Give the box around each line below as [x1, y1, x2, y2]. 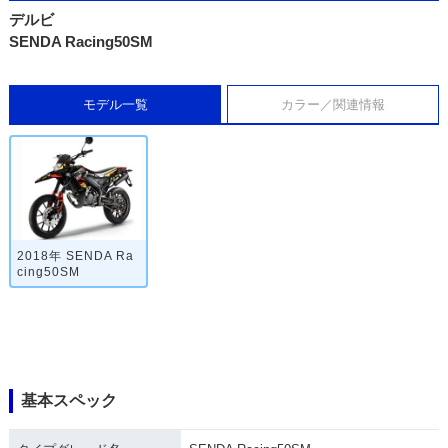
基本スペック [20, 392, 117, 410]
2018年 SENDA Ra [16, 248, 134, 263]
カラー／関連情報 [280, 97, 385, 113]
